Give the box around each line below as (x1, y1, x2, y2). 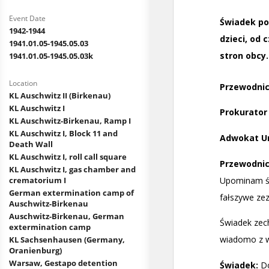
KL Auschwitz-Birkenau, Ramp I (9, 115, 131, 126)
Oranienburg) (9, 245, 62, 256)
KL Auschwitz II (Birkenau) (9, 90, 110, 101)
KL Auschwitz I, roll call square (9, 151, 127, 162)
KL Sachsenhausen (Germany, (9, 234, 125, 245)
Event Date (9, 13, 46, 23)
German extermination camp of (9, 187, 134, 198)
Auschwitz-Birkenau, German (9, 211, 124, 222)
